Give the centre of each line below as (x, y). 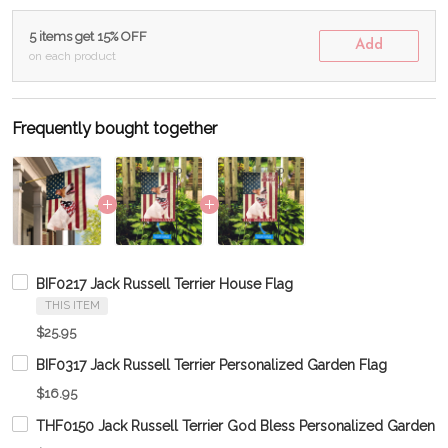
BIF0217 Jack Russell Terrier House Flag (164, 284)
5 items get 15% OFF (88, 37)
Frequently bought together (114, 129)
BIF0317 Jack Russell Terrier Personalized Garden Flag (211, 365)
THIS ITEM (72, 306)
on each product (72, 56)
